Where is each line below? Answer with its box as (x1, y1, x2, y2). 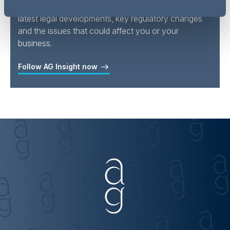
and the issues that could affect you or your (18, 26, 179, 36)
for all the (160, 1, 196, 11)
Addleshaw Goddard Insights (45, 1, 160, 11)
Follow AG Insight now (18, 62, 100, 71)
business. (18, 38, 52, 48)
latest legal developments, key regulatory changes (18, 13, 202, 24)
